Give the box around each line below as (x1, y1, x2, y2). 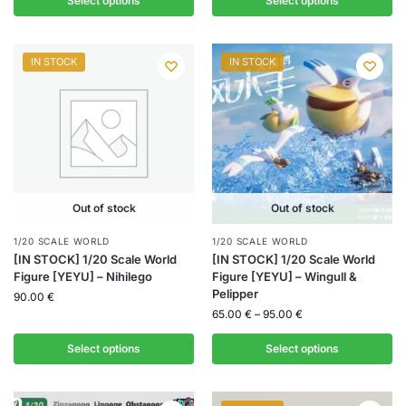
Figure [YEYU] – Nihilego (14, 269, 152, 285)
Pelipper (212, 286, 258, 302)
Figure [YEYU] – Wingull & (212, 269, 357, 285)
